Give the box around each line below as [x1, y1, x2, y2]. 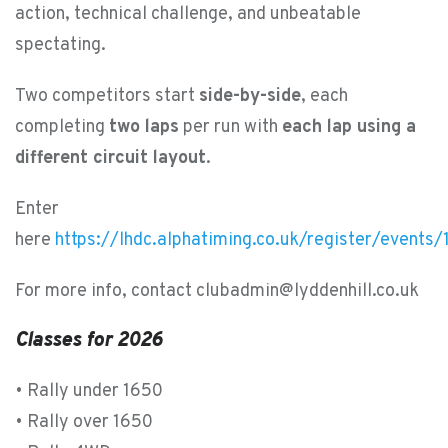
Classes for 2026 [15, 328, 162, 354]
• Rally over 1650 [15, 411, 153, 434]
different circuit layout [15, 147, 206, 170]
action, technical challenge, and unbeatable [15, 3, 361, 26]
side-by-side [199, 85, 301, 108]
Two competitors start [15, 85, 199, 108]
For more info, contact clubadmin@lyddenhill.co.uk [15, 280, 419, 303]
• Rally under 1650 [15, 380, 163, 403]
